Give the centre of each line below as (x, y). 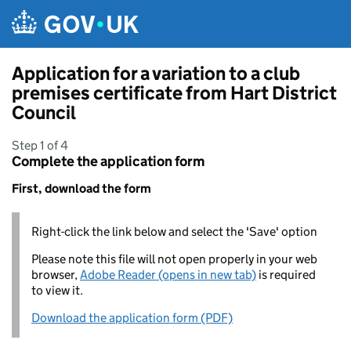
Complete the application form (108, 161)
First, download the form (81, 188)
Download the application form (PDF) (132, 318)
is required (286, 275)
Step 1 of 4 (40, 145)
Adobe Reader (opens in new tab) (168, 275)
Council (44, 112)
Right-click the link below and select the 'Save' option (174, 232)
